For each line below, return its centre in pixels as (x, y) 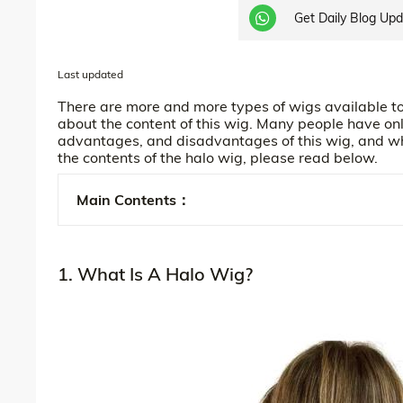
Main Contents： (134, 199)
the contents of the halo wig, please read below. (218, 157)
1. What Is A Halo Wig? (155, 273)
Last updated (90, 74)
